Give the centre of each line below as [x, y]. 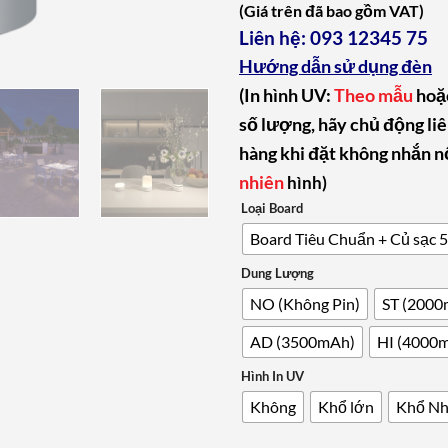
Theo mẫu [373, 94]
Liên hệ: [274, 37]
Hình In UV [272, 375]
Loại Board [272, 207]
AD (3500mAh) [302, 342]
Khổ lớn [346, 407]
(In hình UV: [286, 94]
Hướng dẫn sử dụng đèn [335, 66]
